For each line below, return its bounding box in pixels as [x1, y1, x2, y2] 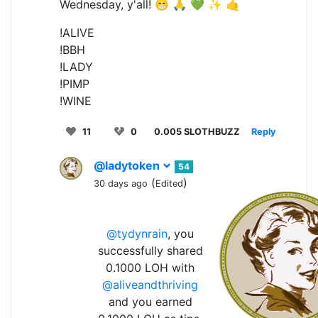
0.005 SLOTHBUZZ [154, 126, 240, 137]
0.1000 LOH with [106, 260, 195, 275]
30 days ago [94, 177, 148, 189]
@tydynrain [106, 226, 168, 241]
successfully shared [97, 243, 203, 258]
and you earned [108, 294, 192, 309]
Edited [155, 177, 183, 189]
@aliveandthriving [102, 277, 199, 292]
